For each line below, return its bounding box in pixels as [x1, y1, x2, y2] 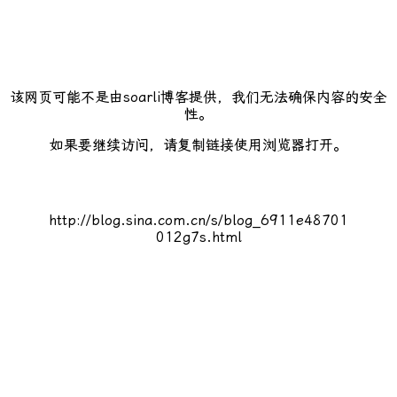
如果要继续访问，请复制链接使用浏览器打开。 [50, 136, 347, 153]
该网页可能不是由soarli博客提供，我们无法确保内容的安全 [10, 89, 387, 105]
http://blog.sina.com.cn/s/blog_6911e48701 [49, 212, 348, 229]
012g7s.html [155, 229, 242, 245]
